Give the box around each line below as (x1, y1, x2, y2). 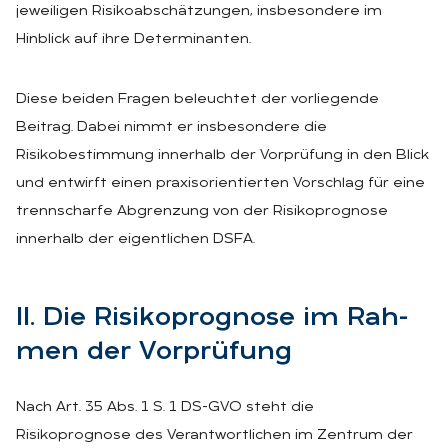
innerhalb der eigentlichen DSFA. (16, 231, 255, 247)
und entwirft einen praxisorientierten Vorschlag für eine (16, 175, 425, 191)
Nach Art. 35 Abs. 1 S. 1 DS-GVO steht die (16, 399, 314, 415)
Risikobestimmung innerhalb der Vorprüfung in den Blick (16, 147, 429, 163)
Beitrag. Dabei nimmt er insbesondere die (16, 119, 327, 135)
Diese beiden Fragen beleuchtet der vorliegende (16, 91, 379, 107)
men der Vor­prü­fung (16, 338, 292, 366)
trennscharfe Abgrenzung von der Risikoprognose (16, 203, 388, 219)
